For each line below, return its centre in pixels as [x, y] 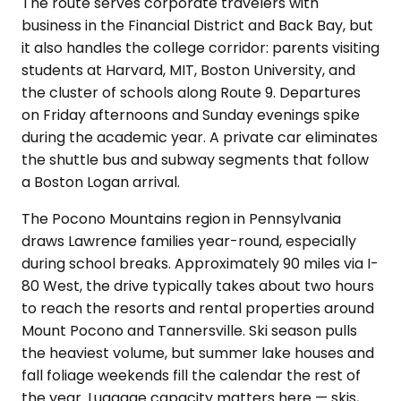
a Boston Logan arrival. [101, 182]
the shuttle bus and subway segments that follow [195, 160]
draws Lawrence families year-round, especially [189, 241]
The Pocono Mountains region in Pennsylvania [181, 219]
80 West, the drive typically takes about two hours [198, 286]
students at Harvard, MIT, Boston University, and [188, 70]
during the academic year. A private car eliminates [200, 137]
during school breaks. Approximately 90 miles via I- [200, 264]
